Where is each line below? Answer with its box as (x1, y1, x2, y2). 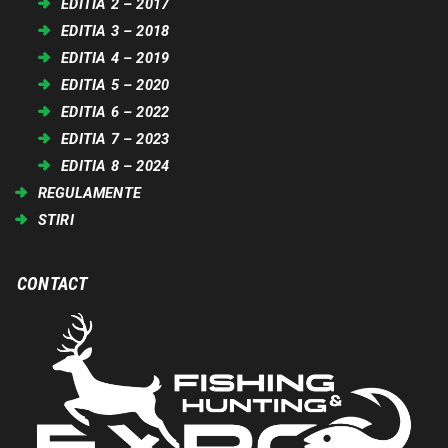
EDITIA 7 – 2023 (61, 129, 170, 148)
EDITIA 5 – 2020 (61, 75, 170, 94)
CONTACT (17, 272, 88, 294)
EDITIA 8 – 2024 (61, 156, 170, 175)
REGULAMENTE (37, 183, 141, 202)
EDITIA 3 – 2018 (61, 21, 170, 40)
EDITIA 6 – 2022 (61, 102, 170, 121)
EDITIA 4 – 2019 (61, 48, 170, 67)
